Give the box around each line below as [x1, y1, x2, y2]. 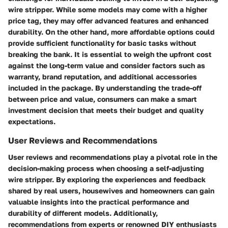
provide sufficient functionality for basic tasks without [8, 39, 196, 48]
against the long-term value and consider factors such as [8, 61, 205, 70]
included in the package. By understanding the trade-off [8, 83, 202, 93]
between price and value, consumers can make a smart [8, 95, 197, 104]
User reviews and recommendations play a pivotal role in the [8, 152, 217, 161]
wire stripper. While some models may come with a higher [8, 5, 207, 14]
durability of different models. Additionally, [8, 208, 158, 217]
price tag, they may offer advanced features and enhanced [8, 16, 209, 25]
